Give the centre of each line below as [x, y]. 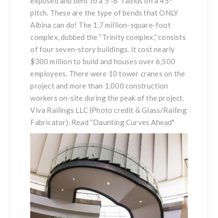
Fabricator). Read [60, 122]
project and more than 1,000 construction [99, 86]
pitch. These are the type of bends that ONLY [104, 13]
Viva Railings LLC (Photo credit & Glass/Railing [109, 110]
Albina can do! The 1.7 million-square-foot [100, 25]
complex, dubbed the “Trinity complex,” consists [108, 37]
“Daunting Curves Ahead [131, 122]
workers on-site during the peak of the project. [107, 98]
